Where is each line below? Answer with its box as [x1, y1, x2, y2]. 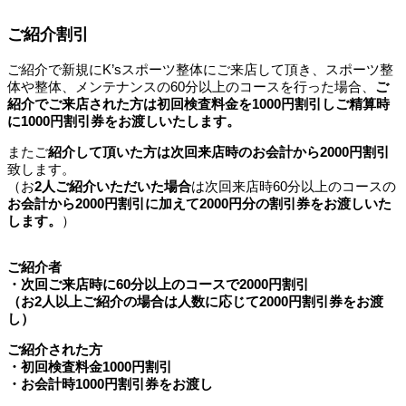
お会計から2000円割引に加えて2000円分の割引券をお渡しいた [7, 195, 391, 211]
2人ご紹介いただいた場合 [34, 178, 191, 194]
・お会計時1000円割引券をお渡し [7, 375, 213, 391]
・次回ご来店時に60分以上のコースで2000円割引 [7, 275, 309, 292]
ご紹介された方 [7, 341, 102, 357]
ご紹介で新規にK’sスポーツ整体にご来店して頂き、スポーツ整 [7, 61, 393, 77]
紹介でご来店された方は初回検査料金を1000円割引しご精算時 [7, 95, 390, 111]
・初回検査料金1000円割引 [7, 358, 172, 374]
